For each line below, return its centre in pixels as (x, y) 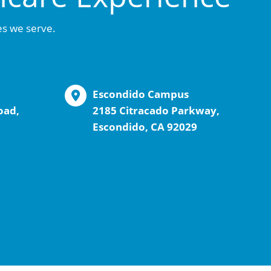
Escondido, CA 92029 (145, 127)
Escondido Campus (141, 94)
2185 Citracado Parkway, (156, 111)
